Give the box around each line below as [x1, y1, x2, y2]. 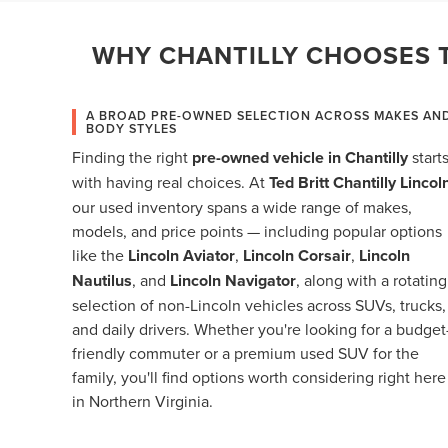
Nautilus [72, 268, 132, 292]
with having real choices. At [72, 170, 269, 193]
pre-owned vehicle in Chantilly [192, 145, 408, 169]
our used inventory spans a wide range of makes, [72, 195, 412, 218]
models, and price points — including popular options [72, 219, 442, 242]
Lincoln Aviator [128, 243, 235, 267]
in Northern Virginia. [72, 389, 213, 412]
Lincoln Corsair [243, 243, 351, 267]
